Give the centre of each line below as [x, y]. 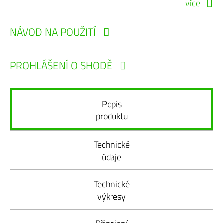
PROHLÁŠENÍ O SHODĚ [61, 65]
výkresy [111, 196]
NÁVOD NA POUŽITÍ [53, 32]
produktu [111, 116]
